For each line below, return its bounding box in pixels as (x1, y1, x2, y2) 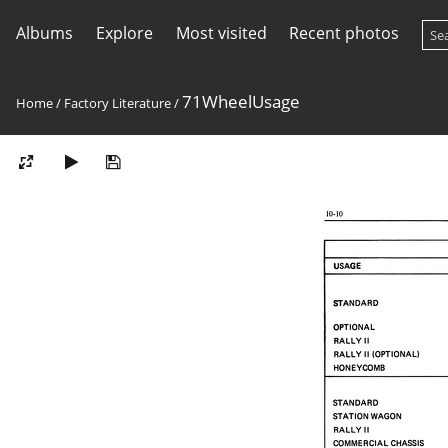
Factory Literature (64, 94, 171, 112)
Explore (95, 22, 153, 44)
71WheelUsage (182, 90, 300, 113)
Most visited (175, 22, 267, 44)
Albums (16, 22, 73, 44)
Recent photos (289, 22, 400, 44)
